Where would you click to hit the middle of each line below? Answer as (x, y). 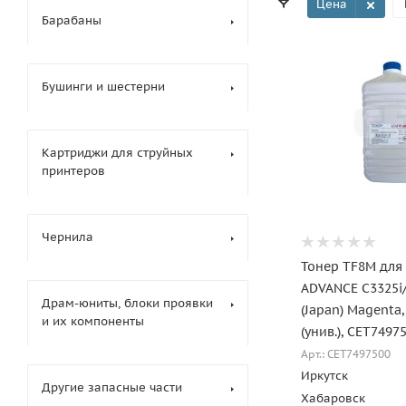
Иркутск (324, 375)
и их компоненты (93, 321)
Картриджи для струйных (117, 153)
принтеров (73, 171)
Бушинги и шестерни (103, 87)
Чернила (68, 237)
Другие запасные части (112, 387)
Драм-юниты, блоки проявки (127, 303)
